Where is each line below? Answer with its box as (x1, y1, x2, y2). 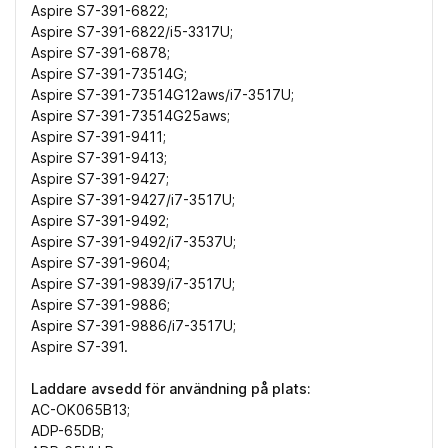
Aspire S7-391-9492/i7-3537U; (31, 233, 236, 251)
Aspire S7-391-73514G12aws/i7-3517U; (31, 86, 294, 104)
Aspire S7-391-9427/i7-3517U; (31, 191, 235, 209)
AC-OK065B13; (31, 401, 130, 419)
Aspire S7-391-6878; (31, 44, 170, 62)
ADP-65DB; (31, 422, 104, 440)
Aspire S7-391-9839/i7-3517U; (31, 275, 235, 293)
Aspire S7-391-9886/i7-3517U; (31, 317, 236, 335)
